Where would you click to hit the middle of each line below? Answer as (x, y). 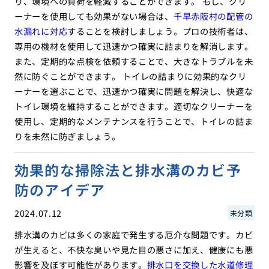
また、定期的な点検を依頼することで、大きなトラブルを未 (134, 61)
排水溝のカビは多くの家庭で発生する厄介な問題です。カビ (134, 235)
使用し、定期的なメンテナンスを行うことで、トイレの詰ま (134, 121)
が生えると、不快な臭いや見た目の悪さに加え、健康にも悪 (134, 250)
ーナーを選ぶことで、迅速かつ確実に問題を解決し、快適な (134, 91)
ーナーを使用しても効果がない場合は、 (94, 16)
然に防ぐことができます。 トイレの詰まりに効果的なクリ (130, 76)
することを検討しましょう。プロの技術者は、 (160, 31)
